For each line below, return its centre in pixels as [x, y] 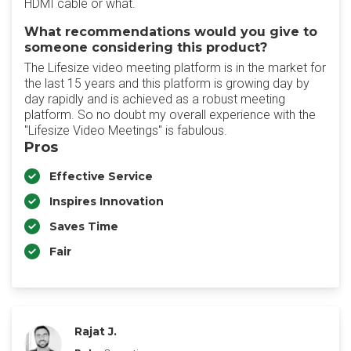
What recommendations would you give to [171, 32]
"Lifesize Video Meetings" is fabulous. [126, 130]
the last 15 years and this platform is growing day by [167, 83]
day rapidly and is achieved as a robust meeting [155, 99]
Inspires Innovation [107, 201]
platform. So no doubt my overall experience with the [170, 115]
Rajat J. [96, 331]
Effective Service [101, 176]
